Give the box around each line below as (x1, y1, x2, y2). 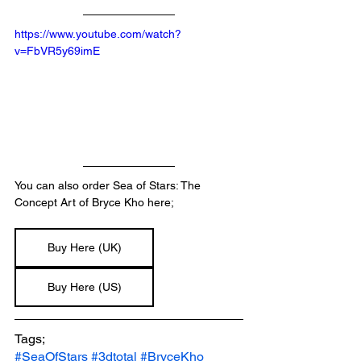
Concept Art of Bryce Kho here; (15, 196, 174, 210)
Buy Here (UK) (47, 241, 122, 255)
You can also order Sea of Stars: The (15, 179, 204, 193)
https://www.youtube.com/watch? (15, 27, 181, 40)
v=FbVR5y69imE (15, 44, 100, 57)
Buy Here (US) (47, 280, 122, 294)
